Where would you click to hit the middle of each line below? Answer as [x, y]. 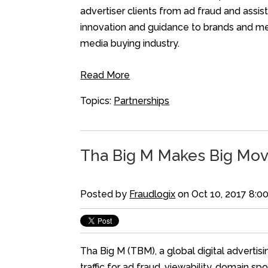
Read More [105, 75]
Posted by [105, 194]
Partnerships [142, 101]
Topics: [97, 101]
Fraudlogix [153, 194]
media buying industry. [130, 44]
